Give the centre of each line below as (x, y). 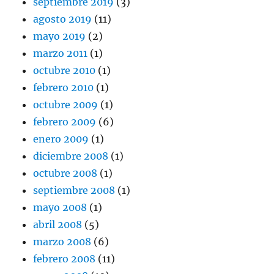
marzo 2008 (62, 242)
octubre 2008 (65, 173)
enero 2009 (61, 139)
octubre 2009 (66, 105)
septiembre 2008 (74, 191)
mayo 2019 (60, 36)
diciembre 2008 (71, 156)
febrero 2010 (64, 88)
